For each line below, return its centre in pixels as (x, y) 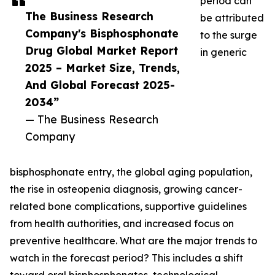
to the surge (229, 35)
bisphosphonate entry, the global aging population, (131, 172)
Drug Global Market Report (102, 51)
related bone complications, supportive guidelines (128, 207)
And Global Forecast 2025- (100, 85)
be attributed (232, 18)
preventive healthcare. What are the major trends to (134, 241)
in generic (223, 52)
